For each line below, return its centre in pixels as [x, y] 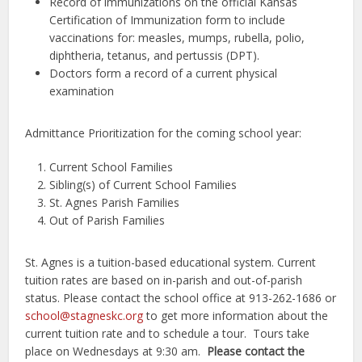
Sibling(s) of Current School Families [143, 185]
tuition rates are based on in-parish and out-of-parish [164, 280]
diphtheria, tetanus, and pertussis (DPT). [155, 55]
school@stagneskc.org [84, 316]
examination [82, 91]
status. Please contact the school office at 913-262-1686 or [181, 298]
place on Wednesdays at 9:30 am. [116, 351]
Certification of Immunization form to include [168, 20]
